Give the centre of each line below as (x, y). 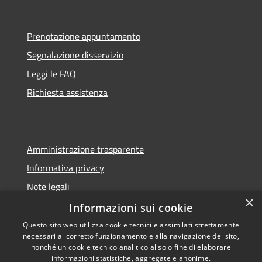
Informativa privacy (65, 168)
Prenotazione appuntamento (84, 37)
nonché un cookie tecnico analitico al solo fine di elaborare (131, 247)
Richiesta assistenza (67, 93)
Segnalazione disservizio (75, 55)
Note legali (48, 187)
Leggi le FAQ (51, 74)
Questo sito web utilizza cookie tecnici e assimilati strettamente (131, 225)
